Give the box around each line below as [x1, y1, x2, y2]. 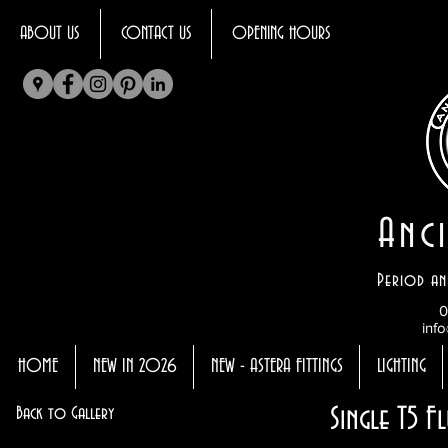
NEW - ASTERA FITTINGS [210, 356, 343, 377]
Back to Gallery [15, 404, 114, 424]
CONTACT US [120, 24, 192, 44]
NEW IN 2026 [92, 356, 177, 377]
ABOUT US [20, 24, 80, 44]
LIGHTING [376, 356, 426, 377]
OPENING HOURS [231, 24, 331, 44]
